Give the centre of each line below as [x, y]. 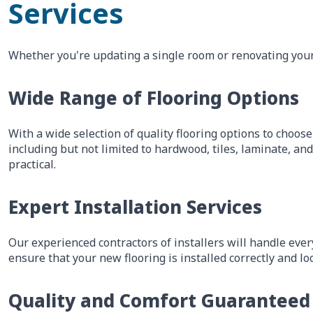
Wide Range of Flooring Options [154, 98]
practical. [32, 164]
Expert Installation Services [135, 207]
